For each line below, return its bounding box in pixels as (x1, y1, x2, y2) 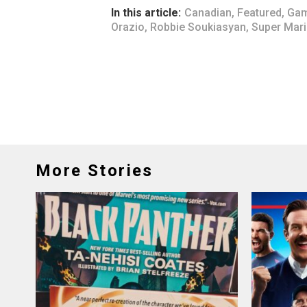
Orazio (111, 21, 145, 34)
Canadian (184, 6, 232, 19)
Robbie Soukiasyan (150, 21, 246, 34)
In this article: (111, 6, 181, 19)
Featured (237, 6, 282, 19)
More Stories (36, 161, 153, 180)
